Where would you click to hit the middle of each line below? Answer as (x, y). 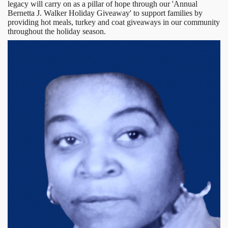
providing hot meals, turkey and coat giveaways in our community (114, 22)
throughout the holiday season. (57, 32)
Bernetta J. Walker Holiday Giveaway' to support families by (105, 13)
